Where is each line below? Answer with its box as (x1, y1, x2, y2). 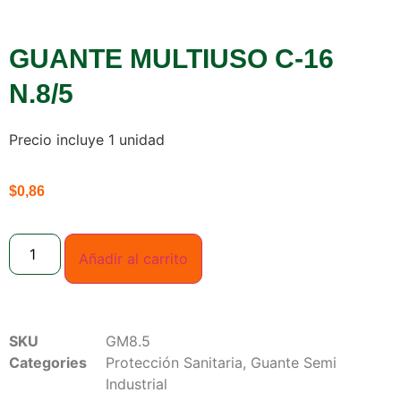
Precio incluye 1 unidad (9, 130, 165, 149)
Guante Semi (251, 353, 337, 371)
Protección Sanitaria (106, 353, 243, 371)
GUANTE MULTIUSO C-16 (9, 43, 334, 73)
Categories (9, 353, 87, 371)
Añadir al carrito (79, 249, 189, 268)
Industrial (106, 374, 167, 393)
